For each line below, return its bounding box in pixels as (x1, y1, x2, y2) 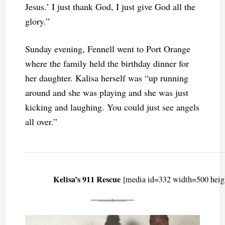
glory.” (25, 15, 50, 28)
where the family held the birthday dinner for (25, 57, 189, 70)
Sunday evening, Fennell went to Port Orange (25, 43, 190, 55)
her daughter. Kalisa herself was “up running (25, 72, 188, 84)
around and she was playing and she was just (25, 86, 188, 99)
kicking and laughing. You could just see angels (25, 101, 199, 114)
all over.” (25, 116, 57, 128)
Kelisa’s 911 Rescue (53, 173, 124, 186)
